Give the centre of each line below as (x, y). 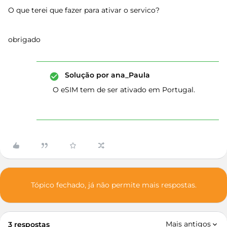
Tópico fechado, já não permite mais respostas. (113, 185)
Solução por (87, 75)
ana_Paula (129, 75)
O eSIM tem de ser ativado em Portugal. (124, 90)
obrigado (24, 40)
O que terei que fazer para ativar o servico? (84, 10)
